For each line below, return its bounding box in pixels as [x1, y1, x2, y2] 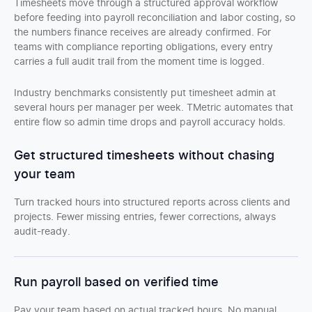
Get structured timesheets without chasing [14, 149, 274, 162]
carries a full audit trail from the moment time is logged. [14, 56, 265, 67]
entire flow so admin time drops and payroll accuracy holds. [14, 117, 286, 127]
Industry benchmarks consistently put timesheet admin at [14, 88, 276, 98]
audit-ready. [14, 226, 70, 237]
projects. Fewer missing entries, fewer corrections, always [14, 212, 276, 222]
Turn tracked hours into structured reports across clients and [14, 197, 290, 208]
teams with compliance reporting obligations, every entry [14, 42, 273, 52]
